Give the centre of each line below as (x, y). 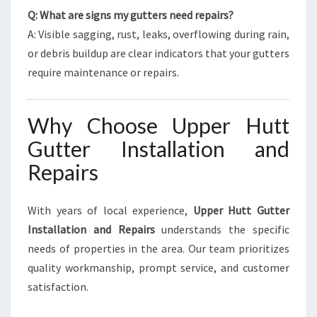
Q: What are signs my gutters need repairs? (131, 15)
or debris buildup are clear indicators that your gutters (158, 53)
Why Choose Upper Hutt (158, 125)
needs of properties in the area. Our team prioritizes (158, 248)
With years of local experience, (110, 210)
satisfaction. (58, 287)
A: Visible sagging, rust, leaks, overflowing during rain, (158, 34)
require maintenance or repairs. (103, 72)
